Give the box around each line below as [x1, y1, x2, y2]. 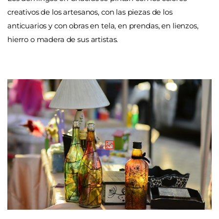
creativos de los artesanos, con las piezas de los [7, 7, 173, 17]
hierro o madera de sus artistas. [7, 35, 118, 44]
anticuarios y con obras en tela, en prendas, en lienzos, [7, 21, 198, 31]
